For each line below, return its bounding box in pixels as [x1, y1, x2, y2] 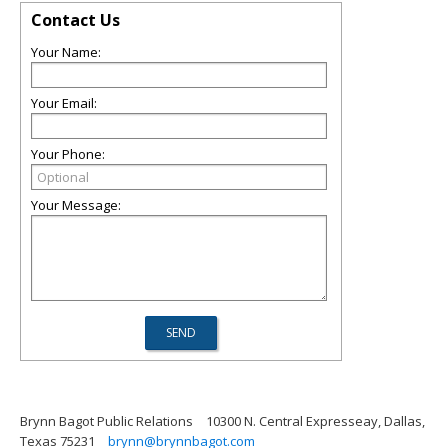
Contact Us [31, 9, 120, 32]
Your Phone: [31, 145, 105, 164]
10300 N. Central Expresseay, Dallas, [206, 412, 425, 431]
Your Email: [31, 94, 97, 113]
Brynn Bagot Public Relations [20, 412, 193, 431]
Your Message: [31, 196, 121, 215]
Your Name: [31, 43, 101, 62]
